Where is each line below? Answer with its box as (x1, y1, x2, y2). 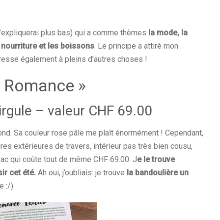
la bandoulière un (127, 168, 189, 177)
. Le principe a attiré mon (94, 41, 178, 51)
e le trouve (137, 155, 175, 164)
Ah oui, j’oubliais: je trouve (36, 168, 127, 177)
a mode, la (150, 28, 188, 37)
